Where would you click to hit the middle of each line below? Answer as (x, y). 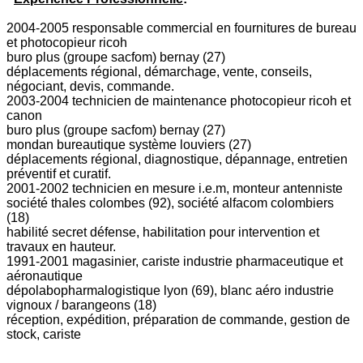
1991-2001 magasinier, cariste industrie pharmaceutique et (175, 261)
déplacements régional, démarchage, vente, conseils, (159, 71)
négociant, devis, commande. (90, 86)
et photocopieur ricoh (67, 42)
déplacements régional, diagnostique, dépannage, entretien (177, 159)
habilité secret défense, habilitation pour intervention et (163, 232)
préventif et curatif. (59, 173)
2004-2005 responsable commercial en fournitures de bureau (181, 28)
